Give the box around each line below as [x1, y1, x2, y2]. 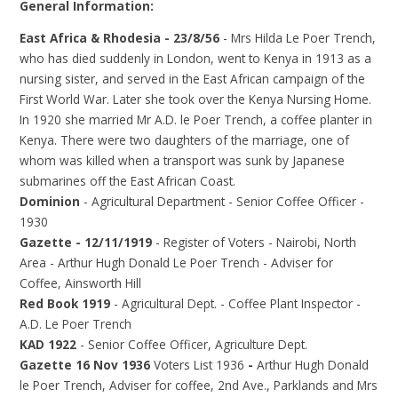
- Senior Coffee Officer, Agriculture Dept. [80, 336, 308, 354]
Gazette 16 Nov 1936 [20, 356, 155, 374]
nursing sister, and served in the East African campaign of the [20, 70, 366, 88]
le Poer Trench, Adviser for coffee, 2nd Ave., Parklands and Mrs [20, 377, 378, 394]
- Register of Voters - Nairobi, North [155, 234, 357, 251]
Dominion [20, 193, 84, 211]
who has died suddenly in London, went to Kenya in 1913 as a [20, 50, 372, 68]
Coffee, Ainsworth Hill [20, 275, 142, 292]
